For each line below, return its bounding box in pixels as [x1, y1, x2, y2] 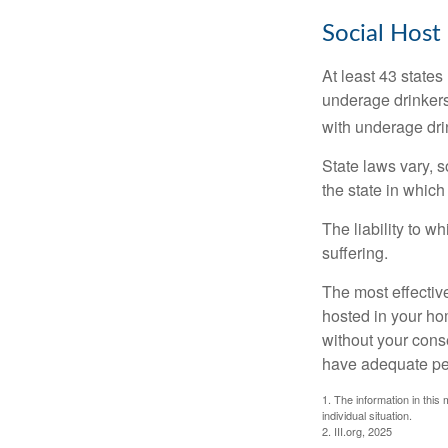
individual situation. [322, 406, 412, 423]
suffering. [322, 240, 388, 264]
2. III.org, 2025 [322, 422, 392, 439]
